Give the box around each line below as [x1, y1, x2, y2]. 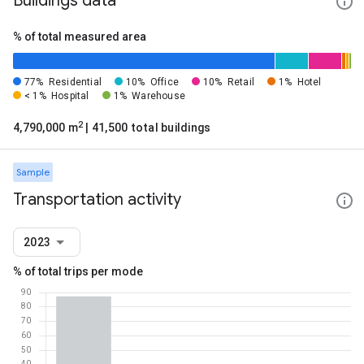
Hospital [51, 90, 89, 102]
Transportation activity [13, 189, 181, 210]
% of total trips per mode [13, 265, 143, 278]
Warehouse [132, 90, 185, 102]
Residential [48, 76, 102, 88]
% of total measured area [13, 30, 146, 43]
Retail [227, 76, 254, 88]
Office [149, 76, 179, 88]
